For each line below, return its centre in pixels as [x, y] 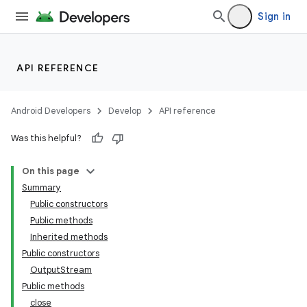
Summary [41, 187]
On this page [51, 171]
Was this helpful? [46, 138]
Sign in [274, 16]
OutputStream [61, 270]
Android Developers [51, 111]
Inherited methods [69, 237]
